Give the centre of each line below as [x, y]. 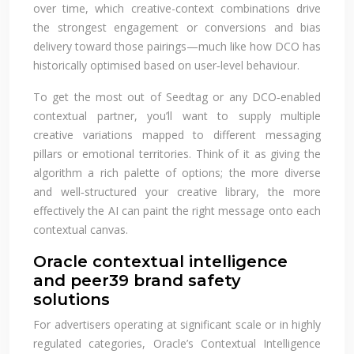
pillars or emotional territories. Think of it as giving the [177, 153]
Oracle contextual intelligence [160, 261]
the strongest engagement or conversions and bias [177, 27]
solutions [72, 299]
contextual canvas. [81, 229]
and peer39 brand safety [137, 280]
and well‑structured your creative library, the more [177, 191]
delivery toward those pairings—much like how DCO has [177, 46]
